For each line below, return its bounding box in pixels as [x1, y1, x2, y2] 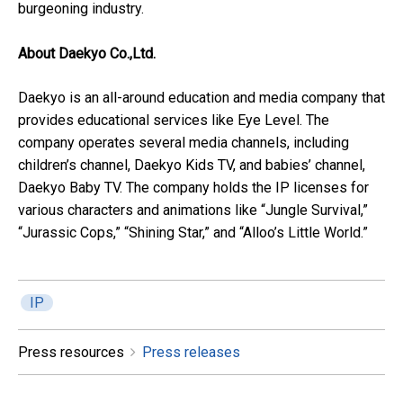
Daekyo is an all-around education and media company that [18, 89, 385, 107]
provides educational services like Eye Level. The [18, 112, 329, 130]
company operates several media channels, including [18, 134, 349, 152]
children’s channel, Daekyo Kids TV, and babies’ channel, [18, 157, 365, 175]
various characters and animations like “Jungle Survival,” [18, 201, 368, 219]
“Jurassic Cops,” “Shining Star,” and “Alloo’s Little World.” [18, 224, 368, 242]
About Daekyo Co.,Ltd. [18, 44, 156, 62]
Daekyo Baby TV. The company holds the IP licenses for [18, 179, 369, 197]
